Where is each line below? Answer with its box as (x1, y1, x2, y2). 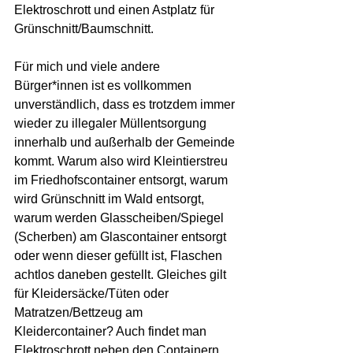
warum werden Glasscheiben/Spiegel (14, 211, 227, 225)
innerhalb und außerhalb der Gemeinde (14, 136, 238, 149)
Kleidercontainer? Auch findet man (14, 325, 210, 338)
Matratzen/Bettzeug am (14, 306, 146, 319)
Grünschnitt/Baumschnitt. (14, 22, 154, 35)
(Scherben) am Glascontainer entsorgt (14, 230, 229, 243)
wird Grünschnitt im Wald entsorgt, (14, 192, 207, 206)
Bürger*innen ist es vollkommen (14, 79, 195, 92)
